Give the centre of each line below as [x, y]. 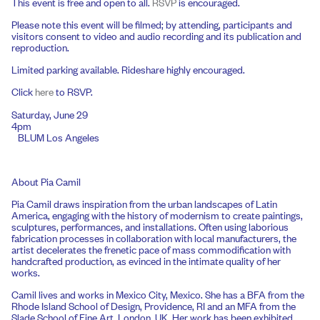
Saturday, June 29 [50, 114]
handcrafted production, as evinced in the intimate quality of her [146, 261]
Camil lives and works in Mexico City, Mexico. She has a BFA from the [158, 294]
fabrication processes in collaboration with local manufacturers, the [154, 238]
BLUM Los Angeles [55, 136]
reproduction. [40, 46]
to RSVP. [73, 91]
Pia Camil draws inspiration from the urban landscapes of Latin [144, 204]
